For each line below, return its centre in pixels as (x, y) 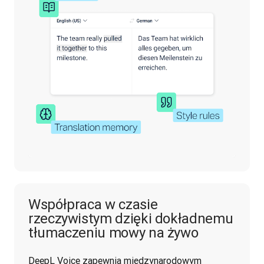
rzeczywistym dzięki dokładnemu (131, 218)
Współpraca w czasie (93, 204)
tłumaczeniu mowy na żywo (113, 232)
